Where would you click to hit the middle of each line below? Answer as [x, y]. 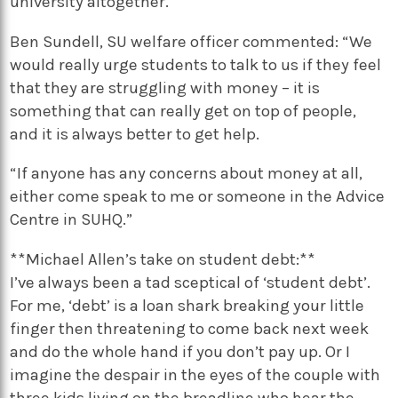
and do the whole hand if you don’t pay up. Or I [180, 351]
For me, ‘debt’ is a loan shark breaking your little [187, 305]
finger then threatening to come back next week [190, 328]
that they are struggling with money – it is [165, 88]
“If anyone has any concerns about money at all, [187, 174]
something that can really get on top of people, [183, 111]
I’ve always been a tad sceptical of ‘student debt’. [191, 282]
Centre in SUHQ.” [72, 220]
